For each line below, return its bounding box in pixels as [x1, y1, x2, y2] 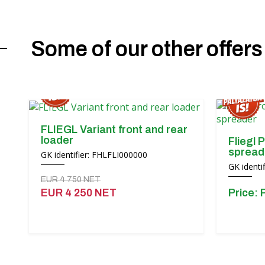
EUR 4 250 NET [41, 186, 117, 199]
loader [41, 134, 73, 146]
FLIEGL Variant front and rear [41, 123, 188, 135]
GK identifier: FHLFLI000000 [41, 148, 147, 160]
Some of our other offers [31, 37, 263, 61]
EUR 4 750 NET [41, 174, 101, 184]
